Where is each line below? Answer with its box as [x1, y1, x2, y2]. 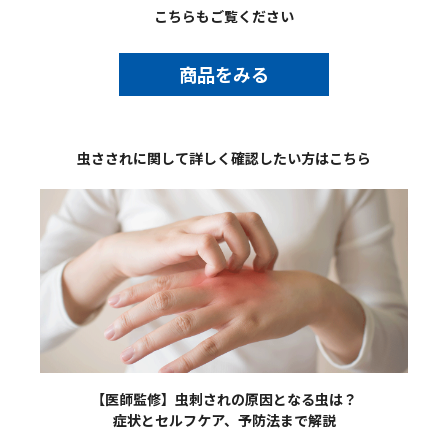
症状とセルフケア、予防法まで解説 [112, 410, 336, 431]
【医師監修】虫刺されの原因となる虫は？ [91, 389, 357, 410]
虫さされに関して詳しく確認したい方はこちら [77, 148, 371, 169]
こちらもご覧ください [154, 6, 294, 27]
